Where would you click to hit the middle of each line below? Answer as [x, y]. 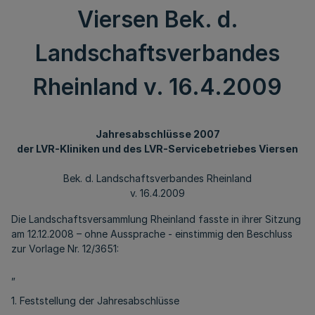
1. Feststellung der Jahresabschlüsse [95, 301]
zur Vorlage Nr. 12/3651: [65, 249]
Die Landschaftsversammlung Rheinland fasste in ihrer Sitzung [156, 219]
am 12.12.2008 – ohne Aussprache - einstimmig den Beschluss [152, 234]
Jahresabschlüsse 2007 [157, 134]
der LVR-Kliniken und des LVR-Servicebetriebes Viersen [157, 149]
